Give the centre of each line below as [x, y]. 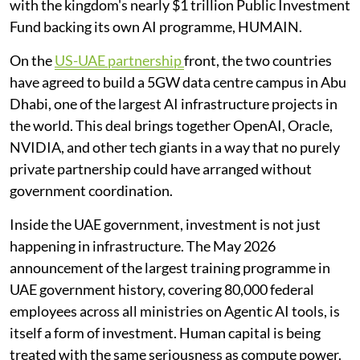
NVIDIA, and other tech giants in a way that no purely [175, 147]
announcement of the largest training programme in [170, 267]
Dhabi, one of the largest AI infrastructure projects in [174, 103]
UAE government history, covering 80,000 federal [162, 289]
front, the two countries [258, 60]
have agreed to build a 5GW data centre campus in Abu [178, 82]
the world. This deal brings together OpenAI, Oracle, [171, 125]
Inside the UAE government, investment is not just [165, 224]
